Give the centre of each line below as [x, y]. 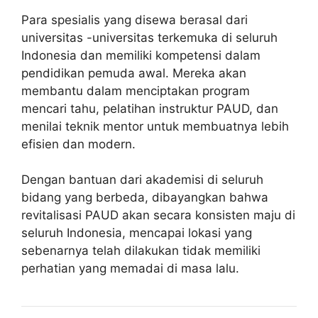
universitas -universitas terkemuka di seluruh [149, 37]
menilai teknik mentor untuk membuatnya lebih [155, 126]
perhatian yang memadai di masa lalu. [130, 268]
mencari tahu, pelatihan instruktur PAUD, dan [150, 108]
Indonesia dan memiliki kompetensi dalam [141, 55]
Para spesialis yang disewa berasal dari [135, 20]
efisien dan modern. [78, 144]
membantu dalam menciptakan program [136, 91]
